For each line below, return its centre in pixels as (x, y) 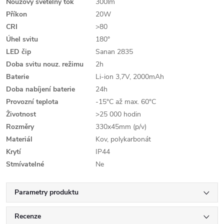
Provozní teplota (32, 102)
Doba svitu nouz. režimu (45, 64)
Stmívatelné (25, 164)
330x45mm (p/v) (121, 127)
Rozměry (20, 127)
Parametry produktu (46, 192)
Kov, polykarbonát (123, 139)
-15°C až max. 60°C (126, 102)
